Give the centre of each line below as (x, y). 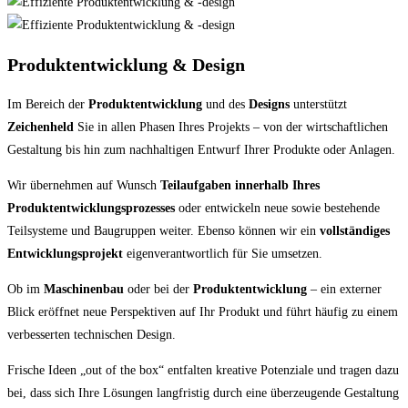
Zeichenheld (41, 127)
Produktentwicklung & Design (126, 64)
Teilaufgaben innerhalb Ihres (240, 185)
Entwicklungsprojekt (65, 253)
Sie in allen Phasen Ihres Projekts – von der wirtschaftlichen (231, 127)
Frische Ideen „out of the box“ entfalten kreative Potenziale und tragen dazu (203, 370)
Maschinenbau (84, 289)
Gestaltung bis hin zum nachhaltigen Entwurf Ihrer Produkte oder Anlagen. (201, 149)
